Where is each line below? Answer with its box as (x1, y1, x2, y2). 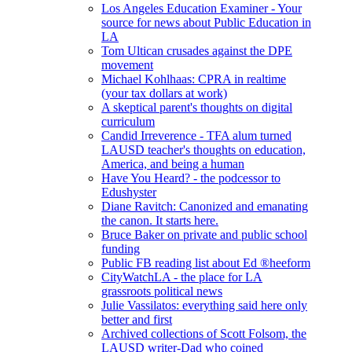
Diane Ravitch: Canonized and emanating (101, 199, 309, 213)
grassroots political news (101, 284, 223, 298)
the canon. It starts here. (101, 213, 219, 227)
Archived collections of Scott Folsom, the (101, 326, 307, 340)
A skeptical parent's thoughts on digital (101, 100, 293, 114)
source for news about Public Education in (101, 15, 312, 29)
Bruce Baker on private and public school (101, 227, 308, 241)
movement (101, 57, 154, 71)
